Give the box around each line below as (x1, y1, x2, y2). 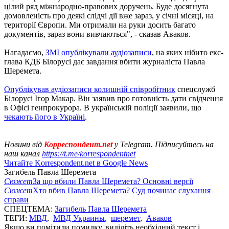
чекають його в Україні (4, 112, 85, 121)
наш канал (4, 149, 42, 158)
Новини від (4, 140, 44, 149)
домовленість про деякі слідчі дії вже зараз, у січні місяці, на (4, 11, 214, 20)
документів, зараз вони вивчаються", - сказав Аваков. (4, 29, 191, 38)
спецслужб (175, 84, 215, 94)
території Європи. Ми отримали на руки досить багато (4, 20, 196, 29)
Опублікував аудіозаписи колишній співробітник (4, 84, 175, 94)
